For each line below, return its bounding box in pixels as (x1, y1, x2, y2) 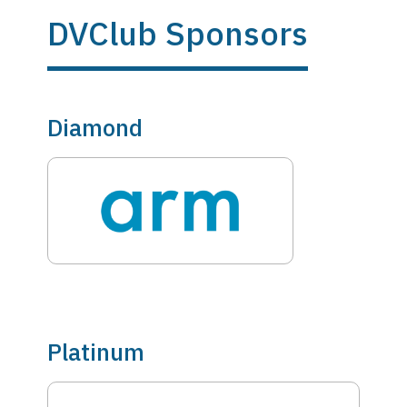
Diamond (47, 112, 143, 143)
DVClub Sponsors (47, 12, 308, 55)
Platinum (47, 336, 144, 367)
